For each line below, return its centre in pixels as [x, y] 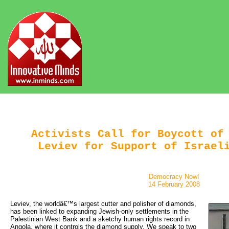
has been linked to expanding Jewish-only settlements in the [99, 211]
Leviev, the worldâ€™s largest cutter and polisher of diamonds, [103, 203]
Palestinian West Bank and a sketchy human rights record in [100, 219]
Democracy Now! [174, 176]
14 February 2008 [174, 184]
